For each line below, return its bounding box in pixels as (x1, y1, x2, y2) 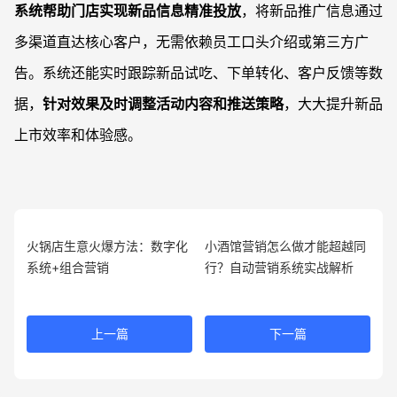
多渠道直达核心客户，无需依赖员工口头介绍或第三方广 (14, 32, 369, 51)
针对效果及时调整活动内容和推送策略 (43, 94, 284, 113)
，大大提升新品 (284, 94, 383, 113)
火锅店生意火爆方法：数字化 (27, 237, 188, 253)
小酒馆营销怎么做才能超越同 (205, 237, 366, 253)
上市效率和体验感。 (14, 125, 142, 144)
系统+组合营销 (27, 259, 109, 275)
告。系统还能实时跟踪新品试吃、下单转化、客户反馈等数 (14, 63, 383, 82)
